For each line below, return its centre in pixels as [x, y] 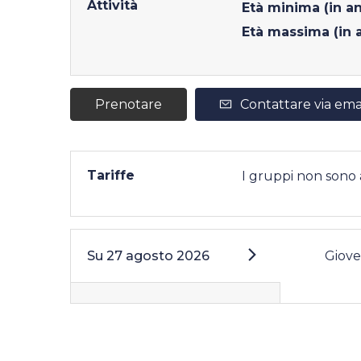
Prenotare [129, 104]
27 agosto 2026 [158, 255]
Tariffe [111, 175]
